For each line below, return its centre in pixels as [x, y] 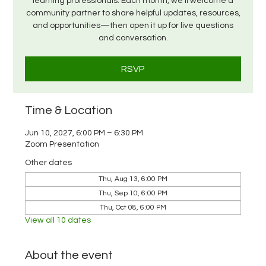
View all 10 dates [58, 220]
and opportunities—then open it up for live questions [133, 26]
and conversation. [133, 38]
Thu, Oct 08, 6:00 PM [133, 208]
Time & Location [69, 110]
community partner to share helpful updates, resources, [133, 13]
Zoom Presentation [62, 144]
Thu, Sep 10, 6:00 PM [133, 193]
